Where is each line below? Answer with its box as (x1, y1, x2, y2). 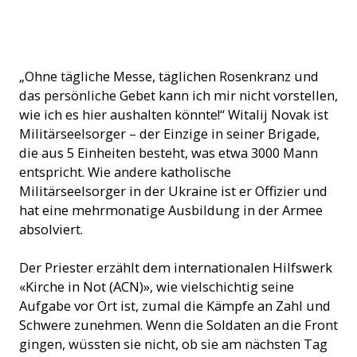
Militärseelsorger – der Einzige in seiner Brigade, (19, 124, 320, 143)
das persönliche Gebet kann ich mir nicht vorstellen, (19, 86, 338, 104)
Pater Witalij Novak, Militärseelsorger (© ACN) (29, 57, 215, 69)
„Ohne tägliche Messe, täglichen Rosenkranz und (19, 67, 319, 85)
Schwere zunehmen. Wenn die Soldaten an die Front (19, 316, 338, 334)
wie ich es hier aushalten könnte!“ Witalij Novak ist (19, 105, 328, 124)
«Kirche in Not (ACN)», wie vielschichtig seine (19, 277, 294, 296)
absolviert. (19, 220, 86, 238)
